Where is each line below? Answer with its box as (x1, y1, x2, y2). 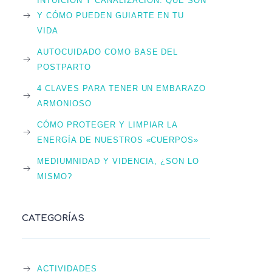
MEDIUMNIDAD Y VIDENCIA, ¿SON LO (37, 157, 200, 166)
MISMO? (37, 172, 72, 181)
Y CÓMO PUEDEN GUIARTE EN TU (37, 11, 185, 20)
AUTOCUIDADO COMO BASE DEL (37, 47, 178, 56)
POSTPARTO (37, 63, 91, 72)
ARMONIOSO (37, 99, 92, 108)
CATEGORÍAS (22, 213, 84, 223)
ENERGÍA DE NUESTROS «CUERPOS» (37, 135, 199, 144)
